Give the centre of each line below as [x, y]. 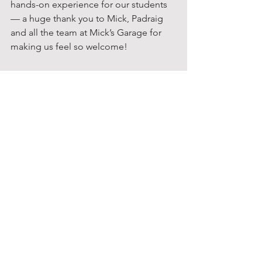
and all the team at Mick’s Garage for [87, 32]
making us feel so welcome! [69, 46]
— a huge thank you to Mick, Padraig [88, 18]
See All [174, 169]
